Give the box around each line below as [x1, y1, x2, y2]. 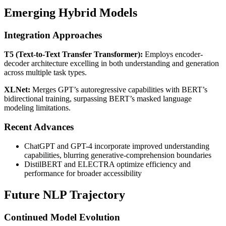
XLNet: [4, 85, 30, 94]
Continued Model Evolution [4, 211, 120, 222]
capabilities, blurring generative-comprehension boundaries [24, 151, 211, 159]
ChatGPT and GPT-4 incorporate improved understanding [24, 142, 209, 150]
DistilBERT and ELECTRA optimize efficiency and [24, 160, 191, 168]
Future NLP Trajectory [4, 188, 125, 201]
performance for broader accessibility [24, 169, 142, 178]
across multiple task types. [4, 68, 87, 77]
